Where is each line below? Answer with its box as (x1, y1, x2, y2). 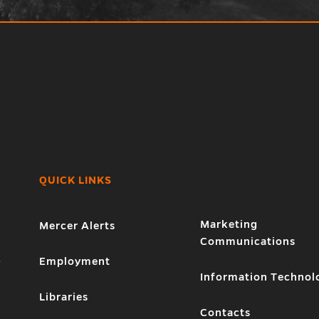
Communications (200, 235, 296, 247)
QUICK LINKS (38, 174, 112, 186)
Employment (38, 255, 110, 267)
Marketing (200, 218, 258, 230)
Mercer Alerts (38, 219, 115, 231)
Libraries (38, 291, 88, 303)
